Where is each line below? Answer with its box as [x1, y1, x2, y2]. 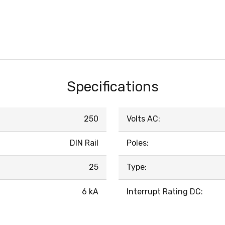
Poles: [127, 138, 149, 148]
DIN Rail [70, 138, 98, 148]
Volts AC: [127, 114, 160, 124]
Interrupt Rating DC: [127, 187, 203, 197]
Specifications [66, 78, 159, 95]
